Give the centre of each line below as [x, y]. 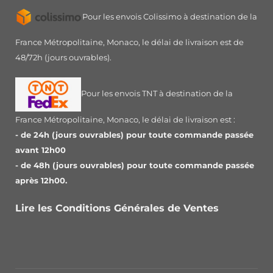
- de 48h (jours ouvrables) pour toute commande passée [135, 165]
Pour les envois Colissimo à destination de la [170, 17]
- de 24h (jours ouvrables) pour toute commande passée [134, 135]
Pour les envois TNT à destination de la [157, 94]
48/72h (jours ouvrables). [63, 57]
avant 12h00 [41, 150]
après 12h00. [41, 180]
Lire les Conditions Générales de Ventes [119, 208]
